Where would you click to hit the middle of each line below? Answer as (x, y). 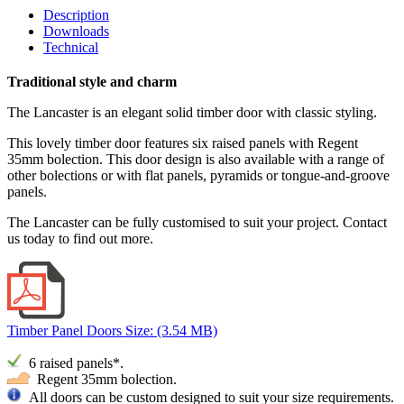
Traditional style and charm (92, 81)
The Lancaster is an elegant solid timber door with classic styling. (194, 112)
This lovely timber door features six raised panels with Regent (183, 142)
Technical (71, 47)
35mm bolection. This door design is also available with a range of (196, 159)
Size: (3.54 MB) (171, 330)
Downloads (76, 31)
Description (76, 15)
